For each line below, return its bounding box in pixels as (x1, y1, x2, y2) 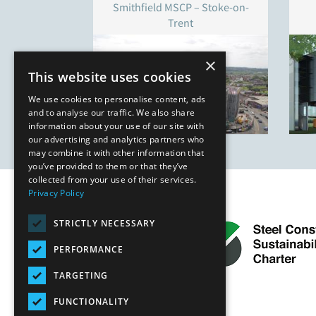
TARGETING (54, 269, 108, 281)
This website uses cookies (28, 68, 191, 85)
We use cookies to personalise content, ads (28, 93, 206, 105)
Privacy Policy (28, 187, 85, 199)
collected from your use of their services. (28, 174, 197, 186)
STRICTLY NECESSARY (54, 217, 155, 229)
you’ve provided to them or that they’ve (28, 160, 188, 172)
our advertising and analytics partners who (28, 133, 205, 145)
